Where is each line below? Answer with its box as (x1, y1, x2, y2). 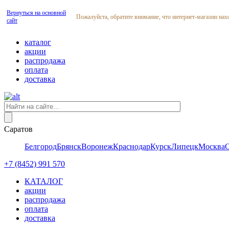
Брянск (57, 142, 81, 151)
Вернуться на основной (7, 9, 66, 16)
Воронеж (81, 142, 113, 151)
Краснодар (113, 142, 150, 151)
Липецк (171, 142, 198, 151)
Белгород (25, 142, 57, 151)
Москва (198, 142, 225, 151)
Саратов (4, 125, 33, 133)
